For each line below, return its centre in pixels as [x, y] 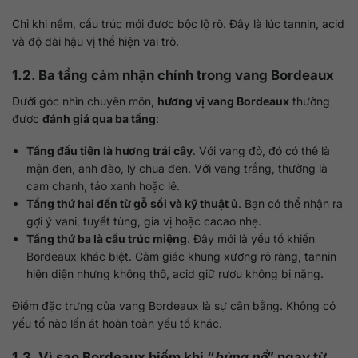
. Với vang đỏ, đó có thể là [262, 150]
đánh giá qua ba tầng [99, 118]
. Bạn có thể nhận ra [291, 203]
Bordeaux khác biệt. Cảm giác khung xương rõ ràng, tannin [182, 256]
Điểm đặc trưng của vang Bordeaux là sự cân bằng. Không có [174, 306]
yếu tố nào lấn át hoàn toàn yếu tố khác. [117, 324]
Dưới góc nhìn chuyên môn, [85, 101]
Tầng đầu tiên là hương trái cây [110, 150]
